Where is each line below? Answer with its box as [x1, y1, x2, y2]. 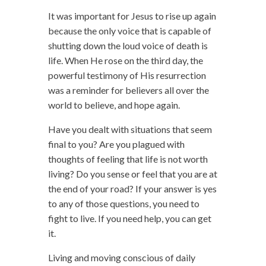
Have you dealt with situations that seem [47, 123, 212, 135]
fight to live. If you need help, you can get [47, 213, 211, 224]
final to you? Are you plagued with [47, 138, 185, 150]
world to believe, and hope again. [47, 99, 180, 111]
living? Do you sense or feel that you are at [47, 168, 217, 180]
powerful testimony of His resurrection [47, 69, 206, 81]
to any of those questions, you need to [47, 198, 199, 210]
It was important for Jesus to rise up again [47, 10, 216, 22]
